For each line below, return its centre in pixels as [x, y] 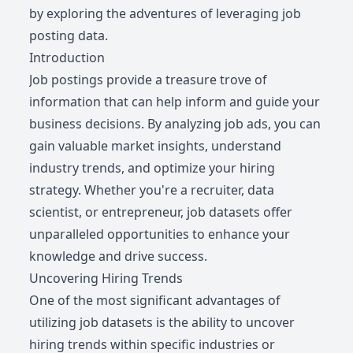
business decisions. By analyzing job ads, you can [175, 124]
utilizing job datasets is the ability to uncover [162, 323]
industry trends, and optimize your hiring [152, 168]
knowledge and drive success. [119, 256]
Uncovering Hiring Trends [106, 279]
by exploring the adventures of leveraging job [165, 14]
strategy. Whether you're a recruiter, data [152, 190]
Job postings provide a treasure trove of [149, 80]
